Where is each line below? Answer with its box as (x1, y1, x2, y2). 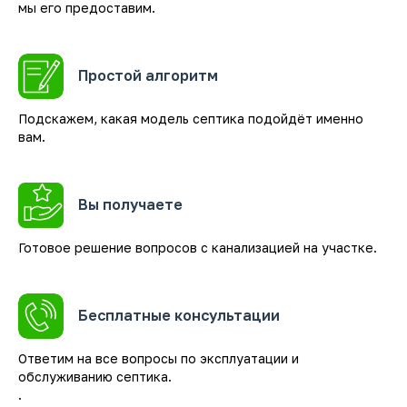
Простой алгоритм (78, 65, 218, 84)
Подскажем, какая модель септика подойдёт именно (18, 110, 363, 126)
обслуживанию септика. (18, 368, 172, 384)
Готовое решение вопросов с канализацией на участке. (18, 239, 377, 255)
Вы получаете (78, 194, 183, 213)
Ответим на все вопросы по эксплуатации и (18, 350, 299, 366)
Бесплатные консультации (78, 305, 280, 324)
